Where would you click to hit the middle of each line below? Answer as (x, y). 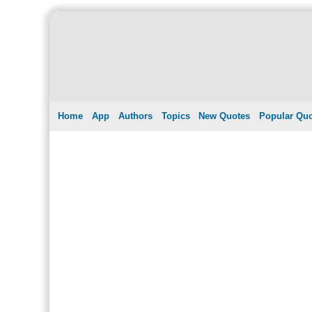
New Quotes (225, 116)
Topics (175, 116)
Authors (135, 116)
